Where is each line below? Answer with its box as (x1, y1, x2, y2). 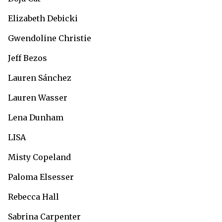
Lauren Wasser (8, 92, 69, 103)
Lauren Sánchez (8, 72, 73, 83)
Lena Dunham (8, 112, 65, 122)
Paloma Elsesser (8, 171, 76, 182)
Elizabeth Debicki (8, 13, 80, 23)
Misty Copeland (8, 152, 73, 162)
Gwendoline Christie (8, 33, 93, 43)
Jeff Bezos (8, 53, 49, 63)
